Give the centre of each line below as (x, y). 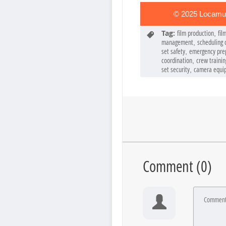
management (177, 42)
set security (176, 70)
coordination (177, 61)
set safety (173, 51)
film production (195, 33)
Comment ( (172, 166)
